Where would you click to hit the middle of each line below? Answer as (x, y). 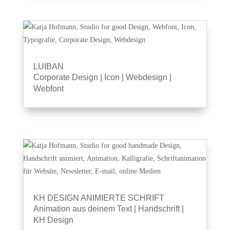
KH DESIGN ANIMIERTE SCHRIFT (99, 198)
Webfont (48, 89)
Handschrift (159, 209)
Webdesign (146, 77)
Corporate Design (65, 77)
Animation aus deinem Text (82, 209)
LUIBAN (48, 66)
